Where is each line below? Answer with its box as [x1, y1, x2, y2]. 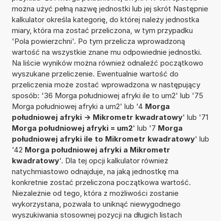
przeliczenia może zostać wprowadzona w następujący [11, 79, 200, 89]
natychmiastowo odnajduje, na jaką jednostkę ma [11, 166, 179, 176]
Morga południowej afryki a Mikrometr [24, 145, 170, 154]
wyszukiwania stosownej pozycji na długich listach [11, 210, 182, 220]
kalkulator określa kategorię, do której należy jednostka [11, 14, 199, 24]
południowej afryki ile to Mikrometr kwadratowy [11, 134, 195, 144]
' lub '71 [182, 112, 208, 122]
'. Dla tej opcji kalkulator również [59, 155, 168, 165]
